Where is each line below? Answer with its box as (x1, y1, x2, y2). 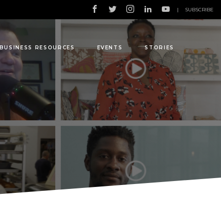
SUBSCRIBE (185, 6, 214, 13)
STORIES (145, 44, 174, 51)
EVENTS (97, 44, 123, 51)
